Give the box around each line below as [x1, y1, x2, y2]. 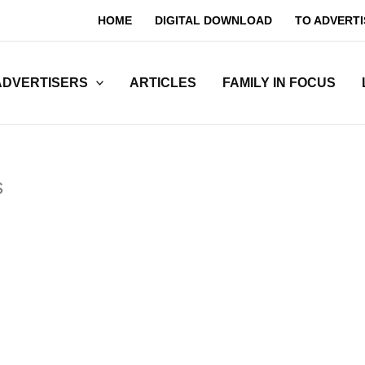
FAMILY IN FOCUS [222, 75, 336, 90]
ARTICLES [130, 75, 197, 90]
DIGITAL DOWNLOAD [155, 14, 272, 27]
